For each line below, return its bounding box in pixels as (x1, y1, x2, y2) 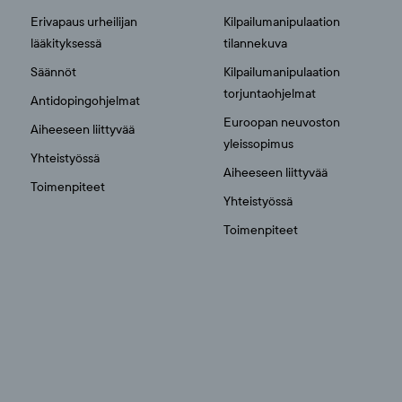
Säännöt (30, 65, 76, 80)
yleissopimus (223, 136, 294, 152)
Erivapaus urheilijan (30, 14, 137, 30)
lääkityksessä (30, 36, 101, 51)
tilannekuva (223, 36, 288, 51)
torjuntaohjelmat (223, 86, 317, 101)
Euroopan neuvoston (223, 115, 341, 130)
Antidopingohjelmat (30, 93, 140, 109)
